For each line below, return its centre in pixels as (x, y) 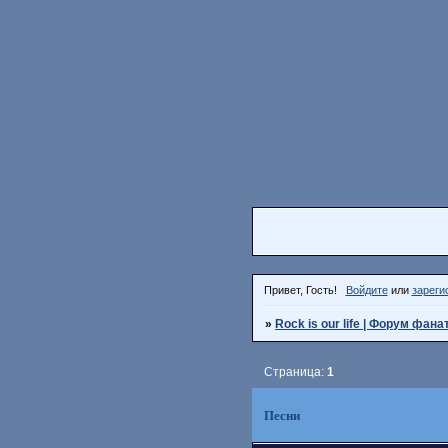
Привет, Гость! (300, 289)
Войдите (366, 289)
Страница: (296, 372)
